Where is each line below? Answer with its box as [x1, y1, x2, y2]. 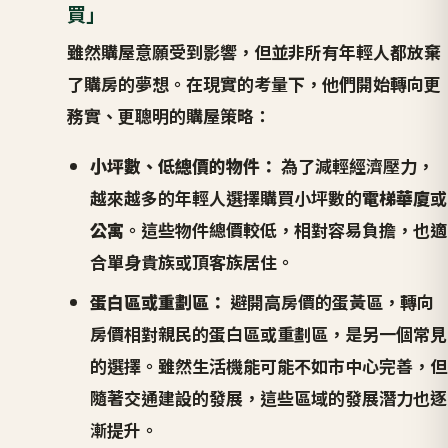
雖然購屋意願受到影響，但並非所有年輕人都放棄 [67, 39, 442, 65]
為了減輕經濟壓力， [276, 152, 434, 178]
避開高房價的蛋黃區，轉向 [225, 288, 434, 314]
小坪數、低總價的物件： [89, 152, 277, 178]
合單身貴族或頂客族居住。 [89, 248, 294, 274]
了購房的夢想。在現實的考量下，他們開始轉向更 [67, 71, 442, 97]
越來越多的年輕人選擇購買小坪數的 [89, 184, 362, 210]
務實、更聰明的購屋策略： [67, 103, 272, 129]
